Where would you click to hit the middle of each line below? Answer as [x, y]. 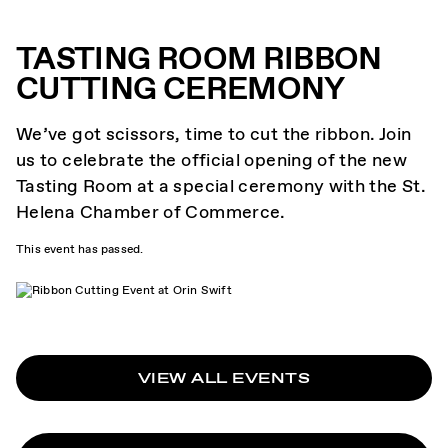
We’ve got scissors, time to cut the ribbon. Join [214, 133]
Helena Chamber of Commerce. [151, 211]
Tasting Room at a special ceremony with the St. [221, 185]
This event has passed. [80, 248]
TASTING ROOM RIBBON [199, 57]
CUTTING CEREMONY [180, 87]
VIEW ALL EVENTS [224, 377]
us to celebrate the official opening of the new [211, 159]
